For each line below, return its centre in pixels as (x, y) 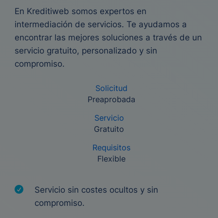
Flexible (111, 159)
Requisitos (111, 147)
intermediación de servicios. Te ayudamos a (101, 24)
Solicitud (111, 88)
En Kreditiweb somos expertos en (81, 11)
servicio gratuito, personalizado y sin (86, 51)
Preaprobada (111, 99)
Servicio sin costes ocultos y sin (96, 190)
